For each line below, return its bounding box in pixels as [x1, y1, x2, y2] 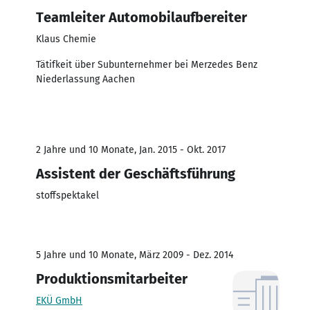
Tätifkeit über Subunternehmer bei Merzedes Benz [36, 58, 257, 71]
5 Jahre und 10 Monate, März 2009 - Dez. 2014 [36, 248, 233, 261]
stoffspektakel [36, 189, 99, 201]
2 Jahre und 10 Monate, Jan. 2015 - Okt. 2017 [36, 143, 226, 156]
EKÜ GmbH [36, 294, 82, 307]
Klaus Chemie [36, 33, 96, 45]
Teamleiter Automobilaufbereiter [36, 8, 247, 26]
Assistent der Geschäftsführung [36, 165, 235, 182]
